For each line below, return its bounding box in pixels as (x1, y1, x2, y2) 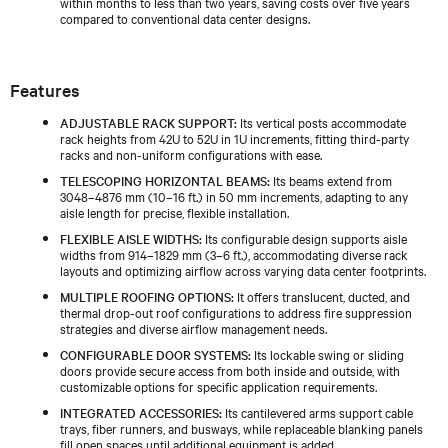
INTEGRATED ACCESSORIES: (60, 402, 222, 421)
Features (10, 77, 80, 101)
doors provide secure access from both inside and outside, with (60, 360, 400, 379)
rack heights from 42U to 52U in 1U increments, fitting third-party (60, 128, 409, 147)
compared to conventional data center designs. (60, 8, 310, 27)
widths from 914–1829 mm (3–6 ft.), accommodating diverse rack (60, 244, 408, 263)
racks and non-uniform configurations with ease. (60, 144, 322, 163)
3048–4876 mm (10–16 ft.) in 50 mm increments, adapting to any (60, 186, 408, 205)
